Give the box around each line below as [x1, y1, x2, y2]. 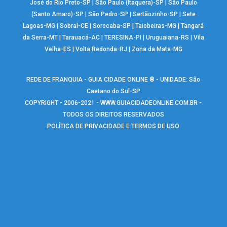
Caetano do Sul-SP [86, 88, 140, 95]
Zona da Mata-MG [131, 46, 182, 53]
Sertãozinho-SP [132, 11, 178, 18]
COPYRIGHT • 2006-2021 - [25, 99, 101, 107]
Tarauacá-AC [62, 34, 100, 42]
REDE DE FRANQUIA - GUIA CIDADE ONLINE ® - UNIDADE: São [26, 76, 201, 84]
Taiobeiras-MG [135, 22, 177, 30]
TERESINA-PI [104, 34, 141, 42]
